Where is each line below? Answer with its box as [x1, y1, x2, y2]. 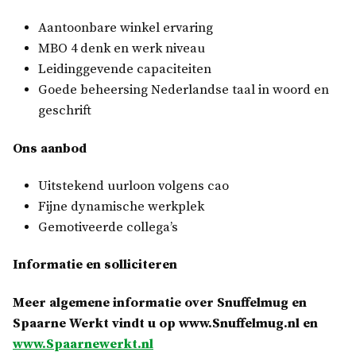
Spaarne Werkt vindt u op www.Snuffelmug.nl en [13, 315, 318, 332]
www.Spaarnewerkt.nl [13, 335, 153, 353]
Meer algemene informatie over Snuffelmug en [13, 294, 307, 311]
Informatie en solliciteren [13, 257, 177, 274]
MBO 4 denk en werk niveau [38, 41, 205, 58]
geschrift [38, 103, 91, 120]
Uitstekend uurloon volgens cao [38, 178, 229, 195]
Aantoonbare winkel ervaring [38, 20, 213, 37]
